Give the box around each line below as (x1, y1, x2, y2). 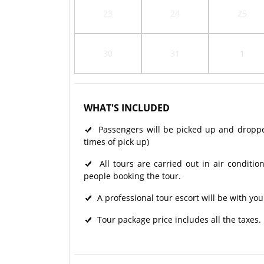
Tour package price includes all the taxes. (93, 214, 261, 226)
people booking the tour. (84, 170, 181, 182)
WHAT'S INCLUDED (84, 101, 170, 115)
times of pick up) (84, 136, 149, 148)
